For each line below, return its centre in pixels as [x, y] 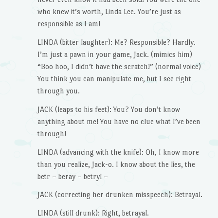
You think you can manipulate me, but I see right [114, 79]
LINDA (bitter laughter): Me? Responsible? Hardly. [116, 42]
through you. [58, 91]
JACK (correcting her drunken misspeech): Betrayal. [120, 195]
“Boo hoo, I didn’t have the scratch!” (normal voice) [119, 66]
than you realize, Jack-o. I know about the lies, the [116, 164]
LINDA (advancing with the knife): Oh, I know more [118, 152]
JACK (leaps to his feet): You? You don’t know [109, 109]
